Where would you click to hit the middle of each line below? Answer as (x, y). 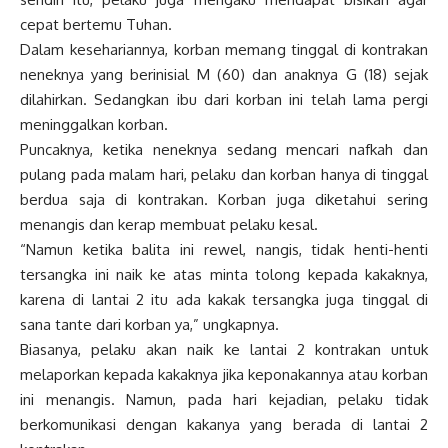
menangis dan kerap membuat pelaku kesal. (169, 224)
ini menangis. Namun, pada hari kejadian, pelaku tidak (224, 399)
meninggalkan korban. (94, 124)
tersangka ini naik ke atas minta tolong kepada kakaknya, (224, 274)
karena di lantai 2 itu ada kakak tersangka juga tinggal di (224, 299)
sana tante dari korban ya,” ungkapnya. (149, 324)
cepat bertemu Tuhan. (96, 24)
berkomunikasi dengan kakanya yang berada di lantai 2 (224, 424)
